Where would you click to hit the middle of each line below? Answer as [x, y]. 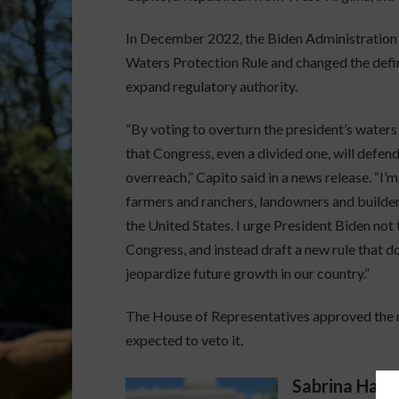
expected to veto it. [184, 340]
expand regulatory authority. [211, 86]
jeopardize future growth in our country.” [247, 273]
